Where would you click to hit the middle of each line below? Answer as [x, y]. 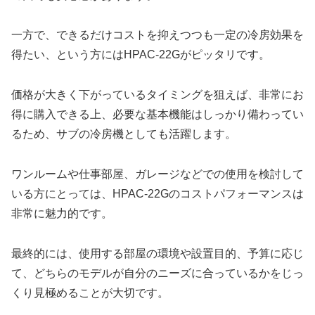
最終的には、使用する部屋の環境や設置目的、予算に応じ [157, 253]
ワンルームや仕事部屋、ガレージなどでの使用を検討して [157, 174]
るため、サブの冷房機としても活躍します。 [124, 134]
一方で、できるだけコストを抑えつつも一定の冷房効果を [157, 35]
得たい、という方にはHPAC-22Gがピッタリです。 [141, 55]
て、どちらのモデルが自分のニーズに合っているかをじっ [157, 273]
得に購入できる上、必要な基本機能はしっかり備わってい [157, 115]
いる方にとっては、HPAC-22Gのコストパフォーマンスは [157, 193]
